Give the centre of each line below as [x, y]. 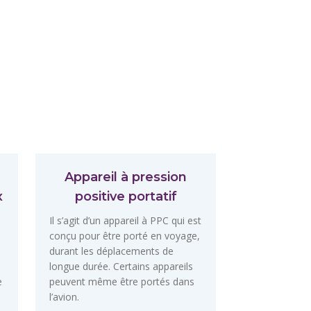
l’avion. [64, 297]
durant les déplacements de [111, 251]
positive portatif [126, 197]
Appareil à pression [126, 177]
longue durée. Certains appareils [121, 267]
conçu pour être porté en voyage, [125, 236]
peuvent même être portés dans [122, 282]
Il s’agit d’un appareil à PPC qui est [125, 221]
